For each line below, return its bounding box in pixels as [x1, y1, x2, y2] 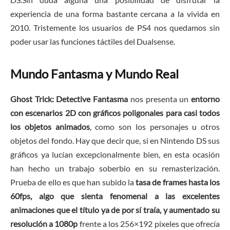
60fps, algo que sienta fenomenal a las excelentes [10, 191, 220, 201]
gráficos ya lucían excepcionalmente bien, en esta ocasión [10, 149, 220, 160]
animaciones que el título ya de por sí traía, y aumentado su [10, 205, 220, 215]
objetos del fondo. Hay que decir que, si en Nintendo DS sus [10, 136, 220, 146]
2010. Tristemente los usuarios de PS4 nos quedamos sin [10, 23, 220, 33]
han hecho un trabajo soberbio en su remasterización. [10, 163, 220, 174]
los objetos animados [10, 122, 90, 132]
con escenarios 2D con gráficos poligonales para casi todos [10, 108, 220, 118]
